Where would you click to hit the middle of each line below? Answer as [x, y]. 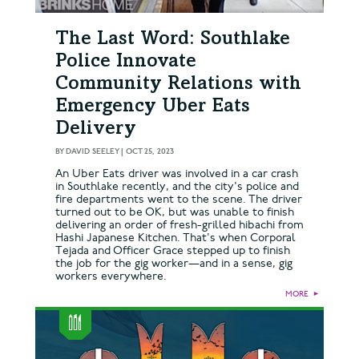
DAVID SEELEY [92, 151]
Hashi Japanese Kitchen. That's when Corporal [175, 237]
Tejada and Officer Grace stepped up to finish [173, 250]
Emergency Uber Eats [153, 107]
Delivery [96, 129]
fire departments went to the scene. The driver [179, 199]
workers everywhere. [113, 276]
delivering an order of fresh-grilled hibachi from [179, 224]
